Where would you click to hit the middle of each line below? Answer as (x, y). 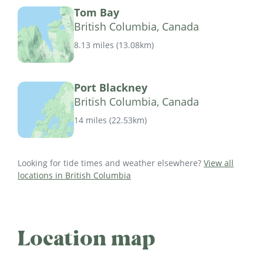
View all (219, 163)
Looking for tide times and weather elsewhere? (111, 163)
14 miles (90, 120)
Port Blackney (111, 88)
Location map (87, 239)
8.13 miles (94, 45)
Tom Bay (97, 13)
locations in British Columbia (74, 176)
